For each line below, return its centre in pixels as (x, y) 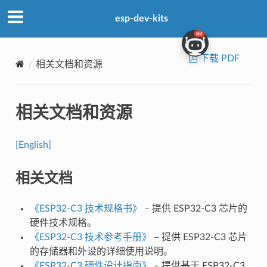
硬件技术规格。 (63, 223)
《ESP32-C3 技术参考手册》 (90, 237)
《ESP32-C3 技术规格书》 (86, 208)
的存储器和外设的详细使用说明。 (101, 251)
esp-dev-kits (141, 19)
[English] (33, 145)
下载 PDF (219, 58)
